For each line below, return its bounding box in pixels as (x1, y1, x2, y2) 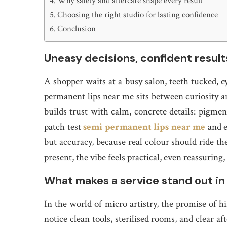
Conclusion (57, 23, 96, 34)
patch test (44, 121, 84, 133)
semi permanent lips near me (83, 121, 206, 133)
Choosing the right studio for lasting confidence (57, 9, 218, 20)
